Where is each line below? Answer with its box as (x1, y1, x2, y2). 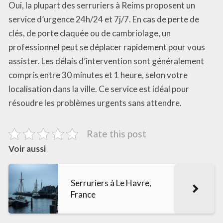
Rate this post (87, 127, 146, 139)
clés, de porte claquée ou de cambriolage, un (8, 27, 171, 38)
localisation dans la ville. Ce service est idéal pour (8, 83, 189, 94)
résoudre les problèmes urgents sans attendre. (8, 97, 182, 108)
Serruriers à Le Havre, (71, 177, 151, 188)
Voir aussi (8, 143, 46, 154)
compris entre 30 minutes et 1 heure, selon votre (8, 69, 188, 80)
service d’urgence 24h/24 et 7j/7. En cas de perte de (8, 13, 199, 24)
